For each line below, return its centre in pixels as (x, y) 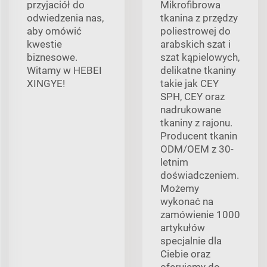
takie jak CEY (190, 84)
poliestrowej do (195, 31)
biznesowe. (52, 58)
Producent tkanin (199, 136)
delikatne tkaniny (198, 71)
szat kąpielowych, (200, 58)
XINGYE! (46, 84)
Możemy (180, 189)
